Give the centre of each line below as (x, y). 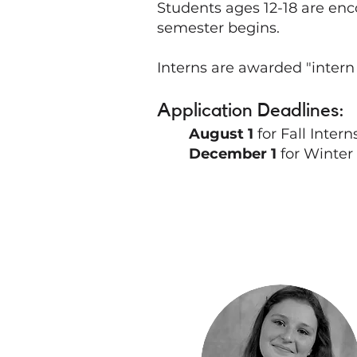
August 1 (223, 134)
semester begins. (218, 28)
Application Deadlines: (251, 111)
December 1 (233, 154)
